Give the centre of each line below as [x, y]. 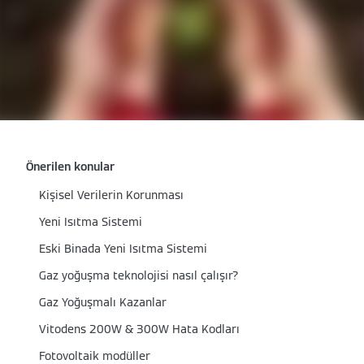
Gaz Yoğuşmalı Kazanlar [103, 302]
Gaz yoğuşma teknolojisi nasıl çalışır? [139, 275]
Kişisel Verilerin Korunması [111, 195]
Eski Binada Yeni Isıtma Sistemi [123, 249]
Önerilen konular [70, 167]
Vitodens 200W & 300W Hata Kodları [139, 329]
